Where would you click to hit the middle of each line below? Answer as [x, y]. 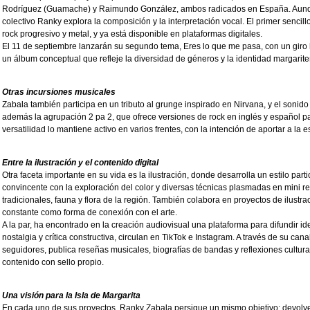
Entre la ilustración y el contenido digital [80, 163]
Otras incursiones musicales [59, 92]
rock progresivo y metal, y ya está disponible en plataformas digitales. [132, 34]
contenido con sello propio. [53, 263]
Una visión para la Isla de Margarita [71, 296]
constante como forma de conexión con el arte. [90, 213]
